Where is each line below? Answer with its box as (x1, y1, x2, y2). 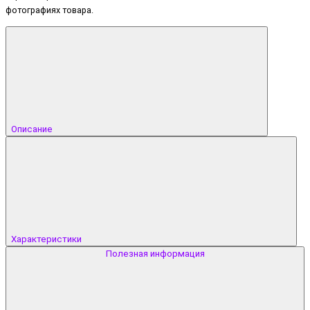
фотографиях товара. (6, 5, 93, 16)
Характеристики (11, 233, 84, 244)
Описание (11, 123, 55, 134)
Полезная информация (105, 248, 205, 259)
